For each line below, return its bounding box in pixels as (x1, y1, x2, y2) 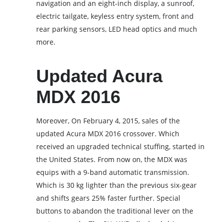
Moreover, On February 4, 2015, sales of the (36, 116, 180, 126)
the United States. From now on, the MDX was (36, 155, 188, 165)
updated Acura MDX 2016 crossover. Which (36, 129, 180, 139)
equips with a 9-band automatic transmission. (36, 167, 190, 177)
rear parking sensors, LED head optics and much (36, 24, 198, 34)
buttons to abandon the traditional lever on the (36, 206, 194, 216)
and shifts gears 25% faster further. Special (36, 193, 181, 203)
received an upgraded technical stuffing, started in (36, 142, 205, 152)
